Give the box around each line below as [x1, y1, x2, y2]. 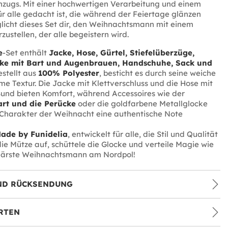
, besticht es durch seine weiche [99, 68, 216, 78]
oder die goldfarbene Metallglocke [75, 99, 208, 108]
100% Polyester [38, 68, 99, 78]
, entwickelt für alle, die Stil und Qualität [67, 129, 218, 139]
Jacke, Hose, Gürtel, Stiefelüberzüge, [48, 48, 194, 58]
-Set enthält [2, 48, 49, 58]
